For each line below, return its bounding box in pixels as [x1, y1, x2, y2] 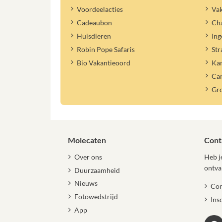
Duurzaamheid [74, 166, 120, 174]
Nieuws [74, 179, 98, 188]
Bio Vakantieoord [76, 58, 130, 67]
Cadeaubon [76, 18, 112, 27]
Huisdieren [76, 32, 111, 41]
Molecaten [68, 135, 106, 145]
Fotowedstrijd [74, 192, 118, 201]
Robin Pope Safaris [76, 45, 135, 54]
